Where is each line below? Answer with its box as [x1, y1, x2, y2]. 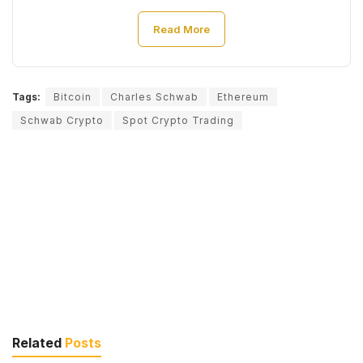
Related [12, 335, 62, 352]
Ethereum [217, 91, 269, 104]
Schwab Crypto [20, 114, 104, 127]
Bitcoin [53, 91, 92, 104]
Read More [153, 23, 210, 36]
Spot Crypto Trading [122, 114, 234, 127]
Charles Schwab [110, 91, 199, 104]
